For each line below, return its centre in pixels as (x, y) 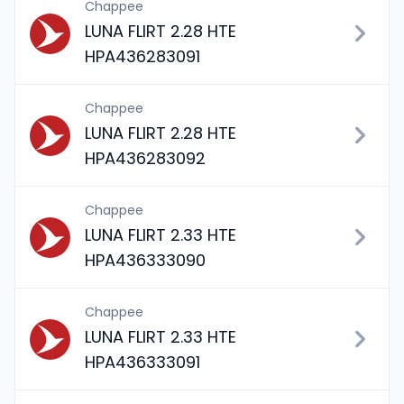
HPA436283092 (145, 158)
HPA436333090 (145, 260)
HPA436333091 (142, 362)
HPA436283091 (142, 56)
